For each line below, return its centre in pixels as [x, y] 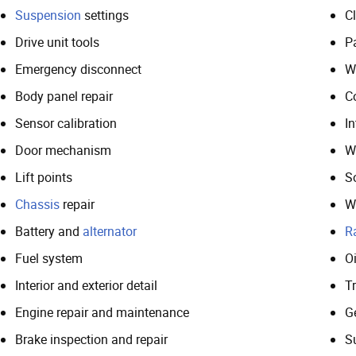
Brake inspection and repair [91, 339]
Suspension [48, 15]
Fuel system [49, 258]
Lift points [44, 177]
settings [105, 15]
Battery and [49, 231]
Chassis [37, 204]
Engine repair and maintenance [102, 312]
